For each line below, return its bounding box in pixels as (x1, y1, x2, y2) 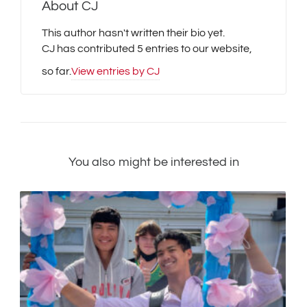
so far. (42, 66, 71, 77)
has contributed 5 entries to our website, (55, 43, 252, 55)
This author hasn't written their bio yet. (42, 27, 225, 39)
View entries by (71, 66, 147, 77)
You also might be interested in (68, 156, 239, 169)
